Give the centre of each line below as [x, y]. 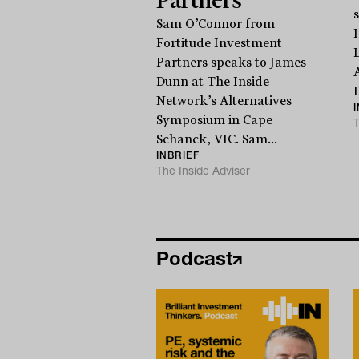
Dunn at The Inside [212, 81]
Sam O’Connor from [215, 24]
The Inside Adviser [203, 170]
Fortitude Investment [219, 43]
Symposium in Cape [214, 120]
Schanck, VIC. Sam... [216, 139]
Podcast [194, 258]
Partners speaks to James [231, 62]
